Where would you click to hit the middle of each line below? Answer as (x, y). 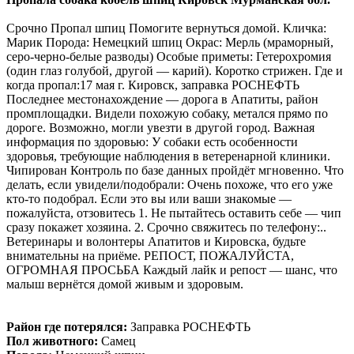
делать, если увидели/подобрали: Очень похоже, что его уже (169, 185)
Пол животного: (52, 341)
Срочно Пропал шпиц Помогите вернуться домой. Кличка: (166, 28)
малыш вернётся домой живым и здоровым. (125, 284)
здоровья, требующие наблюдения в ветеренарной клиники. (168, 156)
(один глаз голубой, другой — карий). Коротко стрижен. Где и (175, 71)
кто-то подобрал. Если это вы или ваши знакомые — (149, 199)
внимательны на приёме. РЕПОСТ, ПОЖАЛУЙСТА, (150, 256)
